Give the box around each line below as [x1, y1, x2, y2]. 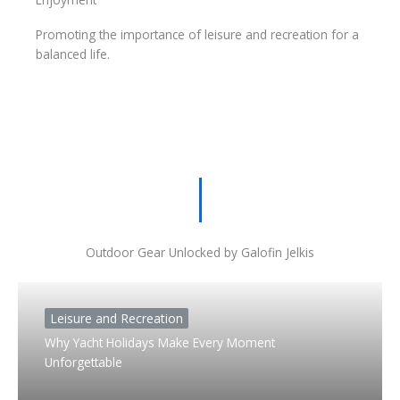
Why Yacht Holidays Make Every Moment [45, 333, 275, 351]
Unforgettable [45, 353, 122, 371]
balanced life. [36, 46, 110, 63]
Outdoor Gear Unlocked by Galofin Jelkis [86, 243, 314, 261]
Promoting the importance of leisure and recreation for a [36, 26, 359, 44]
